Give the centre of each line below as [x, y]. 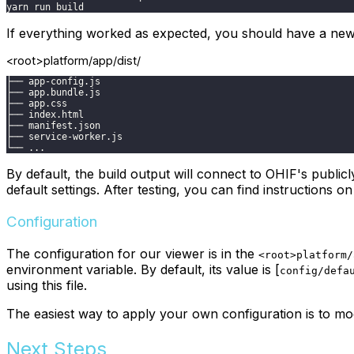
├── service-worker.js [64, 137]
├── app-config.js [53, 82]
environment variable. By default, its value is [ [143, 269]
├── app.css [37, 104]
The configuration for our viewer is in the [132, 253]
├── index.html [45, 115]
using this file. [47, 285]
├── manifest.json [53, 126]
